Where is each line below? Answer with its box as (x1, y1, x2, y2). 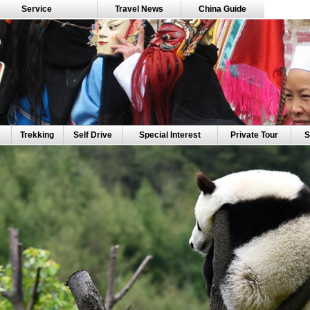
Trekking (20, 130, 54, 140)
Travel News (114, 4, 163, 14)
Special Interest (139, 130, 201, 140)
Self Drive (73, 130, 112, 140)
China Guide (199, 4, 246, 14)
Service (21, 4, 52, 14)
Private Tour (230, 130, 278, 140)
